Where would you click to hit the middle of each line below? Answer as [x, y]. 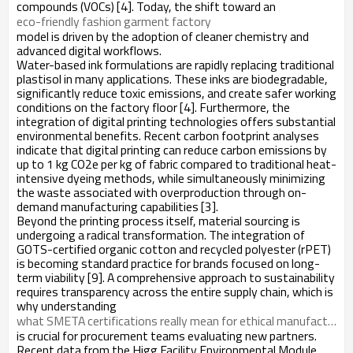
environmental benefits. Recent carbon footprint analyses [168, 135]
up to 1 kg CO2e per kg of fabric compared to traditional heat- [176, 163]
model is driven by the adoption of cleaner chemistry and [163, 36]
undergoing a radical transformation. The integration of [161, 234]
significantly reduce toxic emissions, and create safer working [176, 93]
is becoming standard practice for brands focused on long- [168, 263]
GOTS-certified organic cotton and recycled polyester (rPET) [174, 249]
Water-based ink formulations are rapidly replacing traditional [175, 64]
